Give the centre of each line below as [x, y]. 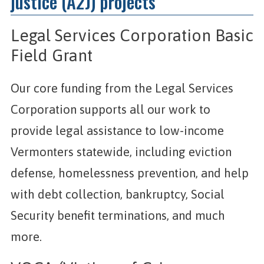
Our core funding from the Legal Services [122, 88]
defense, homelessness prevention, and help [129, 173]
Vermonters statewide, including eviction [121, 151]
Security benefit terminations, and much [118, 215]
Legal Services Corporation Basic [132, 36]
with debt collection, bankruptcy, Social [117, 194]
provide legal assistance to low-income [117, 130]
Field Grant [51, 56]
